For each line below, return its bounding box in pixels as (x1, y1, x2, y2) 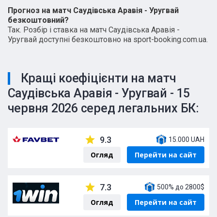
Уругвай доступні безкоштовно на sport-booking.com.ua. (7, 35, 208, 44)
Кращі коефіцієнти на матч (20, 71, 176, 85)
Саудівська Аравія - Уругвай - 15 (7, 86, 190, 100)
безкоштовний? (7, 15, 69, 25)
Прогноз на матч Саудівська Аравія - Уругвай (7, 6, 179, 15)
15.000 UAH (168, 135, 204, 143)
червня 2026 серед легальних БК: (7, 101, 199, 115)
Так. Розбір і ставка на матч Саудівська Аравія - (7, 25, 180, 34)
